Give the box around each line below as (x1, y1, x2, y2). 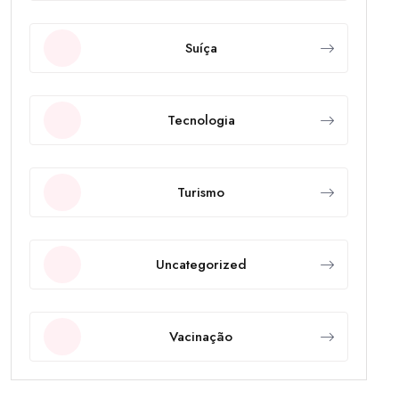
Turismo (177, 182, 224, 202)
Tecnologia (167, 110, 235, 130)
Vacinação (169, 326, 232, 346)
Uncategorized (155, 254, 247, 274)
